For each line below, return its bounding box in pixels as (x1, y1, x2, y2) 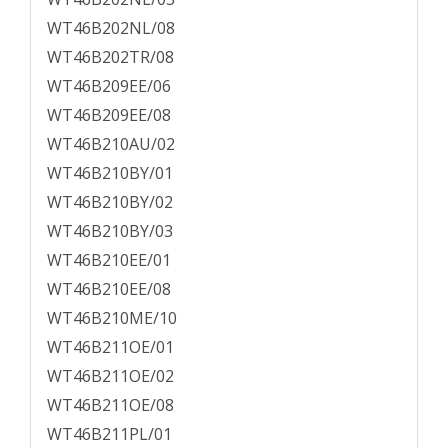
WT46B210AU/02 (47, 133, 175, 156)
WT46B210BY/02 (47, 191, 173, 214)
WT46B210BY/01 (47, 162, 173, 185)
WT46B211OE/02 (47, 365, 174, 388)
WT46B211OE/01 (47, 336, 174, 359)
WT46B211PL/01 (47, 423, 172, 446)
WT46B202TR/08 (47, 46, 174, 69)
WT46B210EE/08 (47, 278, 171, 301)
